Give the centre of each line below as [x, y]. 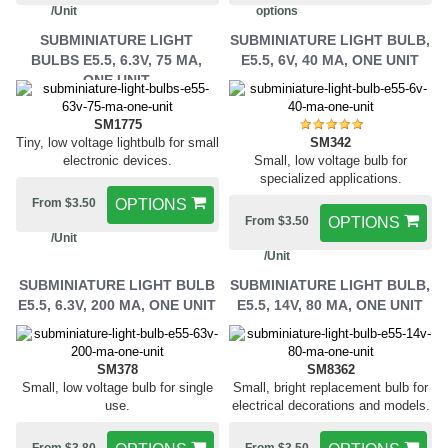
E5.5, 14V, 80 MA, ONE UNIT [329, 305]
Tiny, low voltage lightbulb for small [117, 142]
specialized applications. [330, 178]
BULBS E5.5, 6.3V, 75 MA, [116, 60]
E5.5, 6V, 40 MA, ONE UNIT [329, 60]
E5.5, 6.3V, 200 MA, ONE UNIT [116, 305]
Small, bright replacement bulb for [330, 387]
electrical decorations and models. [330, 405]
